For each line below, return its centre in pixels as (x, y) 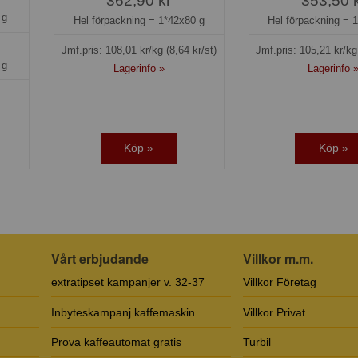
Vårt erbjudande (100, 258)
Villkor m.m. (278, 258)
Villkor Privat (274, 312)
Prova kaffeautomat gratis (116, 342)
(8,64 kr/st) (191, 50)
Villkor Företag (280, 282)
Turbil (257, 342)
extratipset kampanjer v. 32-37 (128, 282)
